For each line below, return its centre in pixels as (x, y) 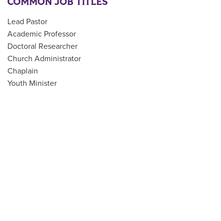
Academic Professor (42, 34)
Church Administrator (44, 58)
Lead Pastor (27, 21)
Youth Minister (32, 83)
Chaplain (23, 71)
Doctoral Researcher (42, 46)
